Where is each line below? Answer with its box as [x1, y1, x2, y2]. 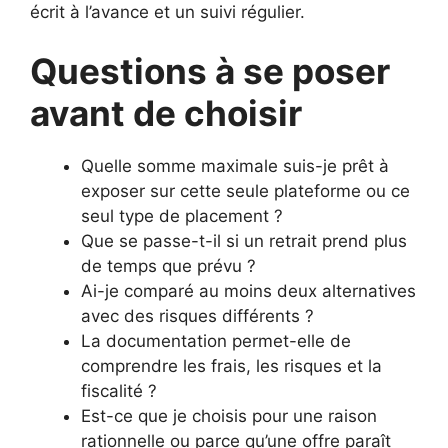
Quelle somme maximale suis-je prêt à [81, 156, 389, 177]
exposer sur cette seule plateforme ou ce [81, 181, 410, 202]
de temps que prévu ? [81, 256, 256, 277]
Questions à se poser [30, 50, 390, 93]
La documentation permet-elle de [81, 331, 351, 352]
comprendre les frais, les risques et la [81, 356, 382, 377]
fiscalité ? [81, 381, 157, 402]
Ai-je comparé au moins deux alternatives [81, 281, 416, 302]
